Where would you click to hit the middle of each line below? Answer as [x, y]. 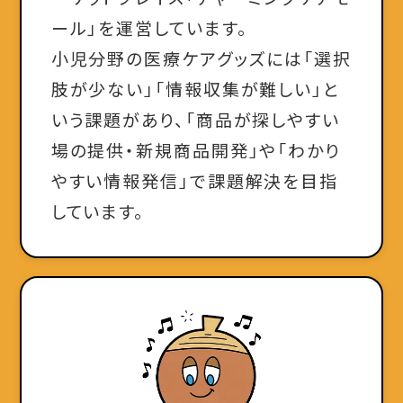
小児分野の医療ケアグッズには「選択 [201, 58]
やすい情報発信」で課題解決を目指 [195, 181]
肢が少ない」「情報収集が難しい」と [195, 89]
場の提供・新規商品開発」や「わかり [196, 150]
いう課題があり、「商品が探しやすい [195, 120]
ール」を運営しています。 [149, 28]
